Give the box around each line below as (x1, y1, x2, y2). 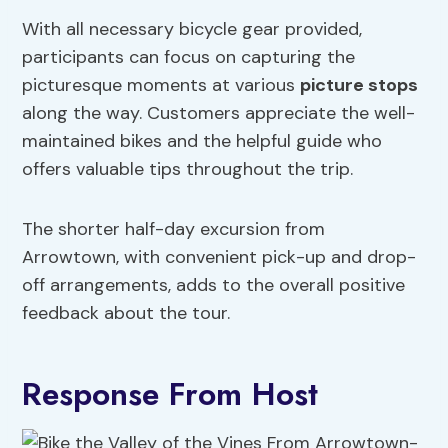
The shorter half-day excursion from (22, 217, 326, 242)
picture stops (300, 73, 419, 98)
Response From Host (22, 371, 319, 418)
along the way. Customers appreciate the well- (22, 101, 416, 126)
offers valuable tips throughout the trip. (22, 157, 354, 182)
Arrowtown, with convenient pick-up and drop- (22, 245, 417, 270)
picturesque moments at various (22, 73, 301, 98)
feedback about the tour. (22, 301, 231, 326)
